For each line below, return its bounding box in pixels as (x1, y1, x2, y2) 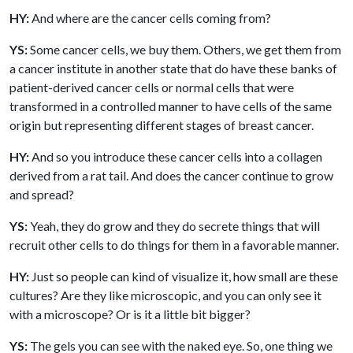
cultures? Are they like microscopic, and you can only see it (9, 287, 321, 303)
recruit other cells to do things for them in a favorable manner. (9, 236, 339, 252)
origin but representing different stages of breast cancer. (9, 117, 314, 132)
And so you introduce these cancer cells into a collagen (29, 148, 322, 164)
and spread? (9, 186, 74, 202)
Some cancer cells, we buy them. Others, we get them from (28, 41, 341, 57)
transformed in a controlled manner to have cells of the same (9, 98, 332, 113)
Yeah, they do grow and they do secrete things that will (28, 217, 320, 233)
